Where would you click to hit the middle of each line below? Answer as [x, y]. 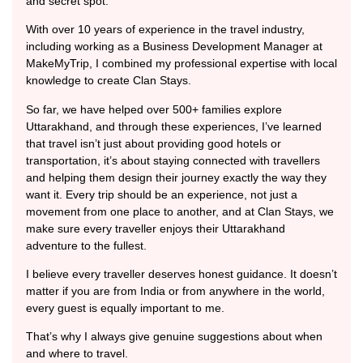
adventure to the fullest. [86, 245]
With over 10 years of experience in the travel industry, [165, 30]
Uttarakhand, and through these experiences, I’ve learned [174, 126]
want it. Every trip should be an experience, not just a [162, 194]
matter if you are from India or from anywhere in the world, [175, 290]
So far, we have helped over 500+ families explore [154, 109]
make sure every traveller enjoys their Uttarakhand [156, 228]
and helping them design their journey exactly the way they [176, 177]
